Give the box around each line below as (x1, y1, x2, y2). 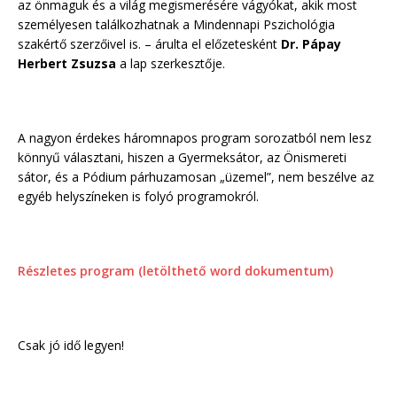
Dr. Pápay (281, 35, 341, 53)
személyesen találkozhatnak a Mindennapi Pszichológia (18, 16, 335, 34)
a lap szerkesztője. (116, 55, 225, 73)
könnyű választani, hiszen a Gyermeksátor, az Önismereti (18, 149, 346, 167)
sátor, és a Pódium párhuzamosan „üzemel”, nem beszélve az (18, 168, 374, 186)
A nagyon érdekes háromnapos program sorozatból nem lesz (18, 129, 371, 147)
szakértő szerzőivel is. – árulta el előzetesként (18, 35, 281, 53)
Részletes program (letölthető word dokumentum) (18, 262, 333, 280)
